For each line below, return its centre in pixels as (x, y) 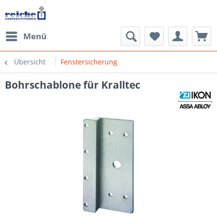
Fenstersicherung (89, 62)
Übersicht (30, 62)
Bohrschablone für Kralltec (73, 85)
